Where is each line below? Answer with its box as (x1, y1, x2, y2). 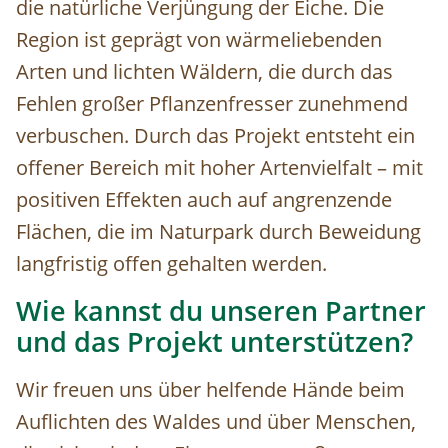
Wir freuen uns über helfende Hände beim (16, 376, 405, 404)
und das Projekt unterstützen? (16, 324, 413, 361)
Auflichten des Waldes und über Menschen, (16, 408, 416, 436)
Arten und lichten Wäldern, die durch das (16, 58, 393, 86)
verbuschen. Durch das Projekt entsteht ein (16, 122, 415, 150)
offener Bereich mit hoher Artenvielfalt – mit (16, 154, 423, 182)
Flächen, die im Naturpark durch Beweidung (16, 218, 421, 246)
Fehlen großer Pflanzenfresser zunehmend (16, 90, 408, 118)
